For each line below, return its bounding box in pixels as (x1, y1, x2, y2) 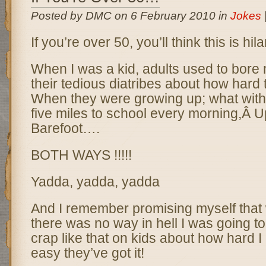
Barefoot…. (30, 121, 100, 136)
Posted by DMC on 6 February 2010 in (30, 9, 230, 22)
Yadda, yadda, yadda (30, 174, 160, 189)
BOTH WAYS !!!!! (30, 147, 132, 163)
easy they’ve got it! (30, 245, 144, 261)
